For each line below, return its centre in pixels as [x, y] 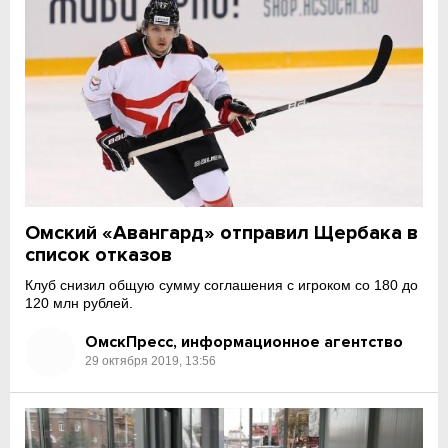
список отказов [99, 254]
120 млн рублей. [79, 302]
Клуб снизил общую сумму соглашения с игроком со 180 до [222, 284]
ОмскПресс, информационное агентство [244, 342]
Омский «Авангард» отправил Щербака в [222, 232]
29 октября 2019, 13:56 [151, 361]
